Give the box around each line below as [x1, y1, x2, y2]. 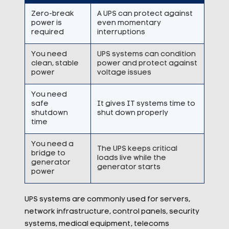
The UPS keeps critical [97, 145, 177, 153]
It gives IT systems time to [97, 100, 195, 108]
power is [31, 19, 62, 27]
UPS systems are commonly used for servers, [24, 196, 190, 203]
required [31, 29, 64, 36]
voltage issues [97, 69, 151, 77]
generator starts [97, 164, 161, 171]
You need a [31, 141, 74, 148]
